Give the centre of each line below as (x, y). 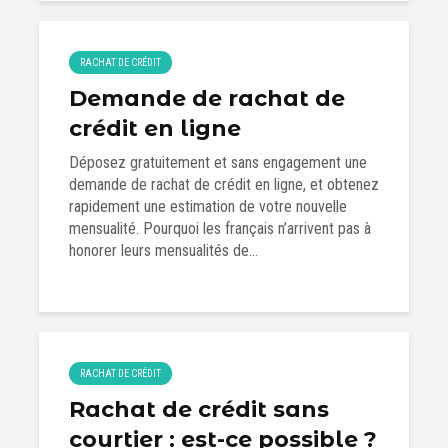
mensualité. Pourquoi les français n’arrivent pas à (220, 228)
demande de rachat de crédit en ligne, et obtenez (224, 184)
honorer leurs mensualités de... (163, 250)
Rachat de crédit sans (199, 409)
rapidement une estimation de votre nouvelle (208, 206)
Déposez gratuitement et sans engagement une (218, 162)
